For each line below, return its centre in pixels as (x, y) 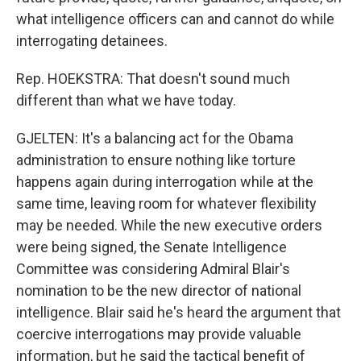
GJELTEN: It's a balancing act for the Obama (155, 138)
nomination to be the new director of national (159, 290)
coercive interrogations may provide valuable (159, 334)
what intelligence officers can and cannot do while (175, 19)
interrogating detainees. (92, 41)
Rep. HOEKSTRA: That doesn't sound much (153, 79)
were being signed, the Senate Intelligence (151, 247)
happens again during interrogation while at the (165, 182)
